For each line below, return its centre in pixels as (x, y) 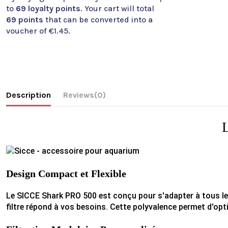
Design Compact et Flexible (66, 174)
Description (28, 95)
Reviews (79, 95)
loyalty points (53, 8)
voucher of (27, 31)
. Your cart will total (117, 8)
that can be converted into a (99, 19)
